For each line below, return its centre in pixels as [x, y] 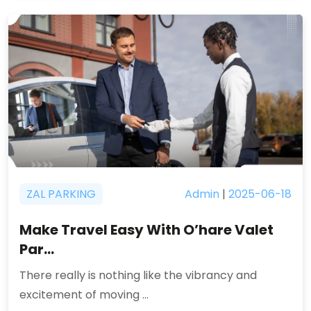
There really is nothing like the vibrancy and [138, 275]
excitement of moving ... [84, 295]
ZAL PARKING [61, 194]
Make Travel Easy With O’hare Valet [146, 230]
